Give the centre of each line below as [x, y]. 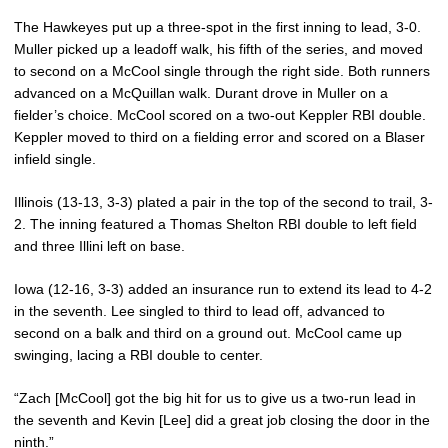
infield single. [55, 159]
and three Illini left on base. [99, 246]
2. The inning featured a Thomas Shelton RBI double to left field [215, 224]
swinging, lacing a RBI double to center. [138, 355]
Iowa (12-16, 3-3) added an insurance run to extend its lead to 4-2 [223, 289]
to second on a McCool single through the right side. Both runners [222, 71]
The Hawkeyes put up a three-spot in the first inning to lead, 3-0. [217, 27]
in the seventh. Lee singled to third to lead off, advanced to [199, 311]
